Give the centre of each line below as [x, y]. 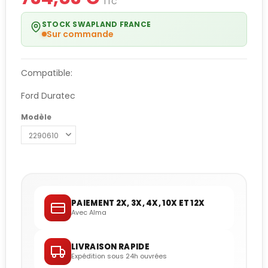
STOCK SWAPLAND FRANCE [97, 25]
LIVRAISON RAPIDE [110, 247]
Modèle [36, 117]
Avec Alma [89, 213]
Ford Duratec [48, 96]
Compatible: [47, 73]
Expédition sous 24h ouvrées [119, 256]
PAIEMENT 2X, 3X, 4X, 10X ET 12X [138, 203]
